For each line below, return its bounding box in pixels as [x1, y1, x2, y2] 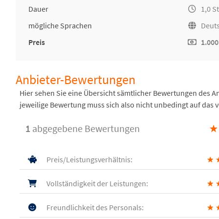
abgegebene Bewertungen [30, 122, 140, 134]
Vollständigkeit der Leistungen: [45, 178, 148, 188]
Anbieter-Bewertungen [16, 72, 135, 88]
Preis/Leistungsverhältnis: [45, 154, 132, 164]
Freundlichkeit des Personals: [45, 202, 144, 212]
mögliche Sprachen [28, 21, 92, 30]
